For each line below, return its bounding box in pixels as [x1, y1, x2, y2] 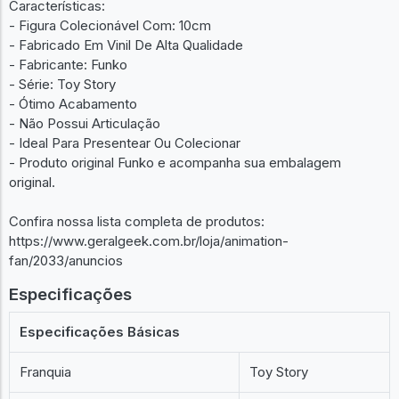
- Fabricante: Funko [9, 55, 127, 73]
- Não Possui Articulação [9, 114, 160, 132]
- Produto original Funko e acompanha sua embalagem [9, 153, 341, 171]
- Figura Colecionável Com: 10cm [9, 16, 211, 34]
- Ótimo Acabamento [9, 94, 137, 112]
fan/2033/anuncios [9, 251, 123, 269]
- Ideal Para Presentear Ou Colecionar [9, 134, 240, 151]
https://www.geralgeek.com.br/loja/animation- [9, 232, 289, 249]
